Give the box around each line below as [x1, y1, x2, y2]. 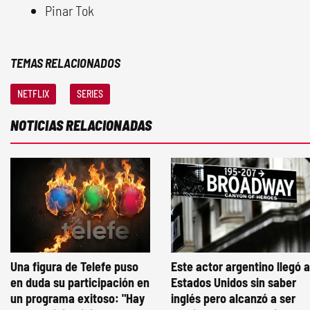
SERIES [77, 87, 103, 100]
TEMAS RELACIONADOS [10, 55, 120, 71]
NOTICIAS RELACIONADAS [10, 116, 152, 134]
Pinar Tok [45, 1, 94, 19]
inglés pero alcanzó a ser [171, 290, 295, 306]
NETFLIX [17, 87, 49, 100]
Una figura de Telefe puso [10, 258, 138, 274]
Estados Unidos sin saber [171, 274, 296, 290]
